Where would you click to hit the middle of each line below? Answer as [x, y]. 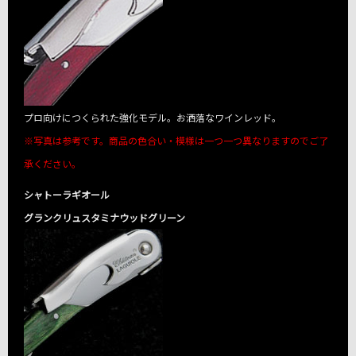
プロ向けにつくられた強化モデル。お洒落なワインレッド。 [153, 117]
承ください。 [52, 163]
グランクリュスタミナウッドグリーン [104, 217]
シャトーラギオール [67, 194]
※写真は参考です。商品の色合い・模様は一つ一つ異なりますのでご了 [176, 140]
